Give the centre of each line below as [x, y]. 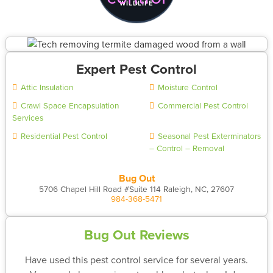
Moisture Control [187, 87]
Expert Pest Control [136, 69]
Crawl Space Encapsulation [69, 105]
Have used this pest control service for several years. [136, 260]
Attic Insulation [47, 87]
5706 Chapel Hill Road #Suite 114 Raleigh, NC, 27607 [136, 189]
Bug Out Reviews [136, 235]
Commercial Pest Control [203, 105]
